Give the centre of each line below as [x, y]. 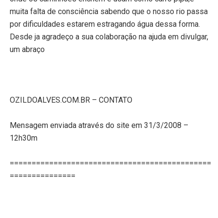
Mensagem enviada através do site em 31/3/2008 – [99, 125]
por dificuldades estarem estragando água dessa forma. [105, 24]
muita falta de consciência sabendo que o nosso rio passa [109, 11]
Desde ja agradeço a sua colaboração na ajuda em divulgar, [109, 36]
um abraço [27, 49]
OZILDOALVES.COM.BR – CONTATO [71, 100]
